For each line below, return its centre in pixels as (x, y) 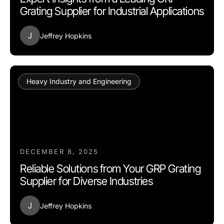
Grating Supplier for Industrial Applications (112, 11)
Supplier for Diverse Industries (86, 181)
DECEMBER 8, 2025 (59, 151)
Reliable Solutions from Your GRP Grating (110, 168)
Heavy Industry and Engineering (79, 81)
